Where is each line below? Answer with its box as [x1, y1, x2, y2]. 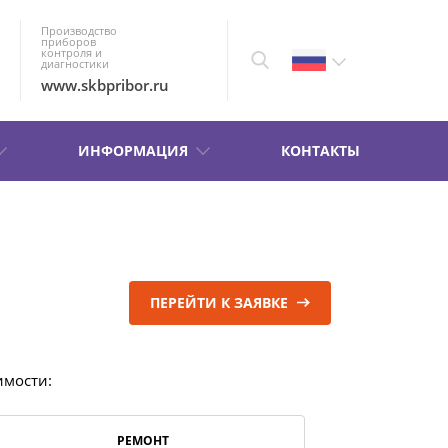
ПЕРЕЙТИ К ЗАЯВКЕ [149, 292, 292, 312]
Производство [41, 23, 118, 39]
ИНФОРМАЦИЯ [78, 140, 188, 160]
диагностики [41, 56, 110, 72]
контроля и [41, 45, 103, 61]
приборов [41, 34, 97, 50]
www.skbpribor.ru [41, 75, 170, 96]
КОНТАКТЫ [281, 140, 360, 160]
